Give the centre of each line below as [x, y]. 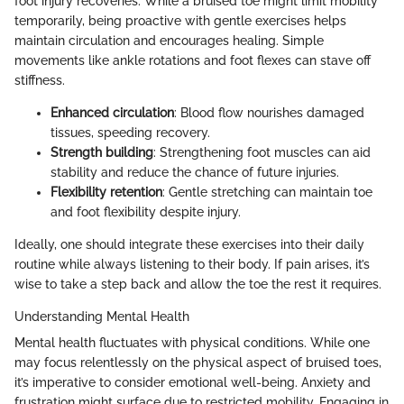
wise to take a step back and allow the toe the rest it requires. [198, 284]
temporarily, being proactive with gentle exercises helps [180, 20]
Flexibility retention [106, 192]
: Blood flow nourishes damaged [269, 112]
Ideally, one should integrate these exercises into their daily [189, 244]
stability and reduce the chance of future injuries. [195, 172]
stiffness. [40, 80]
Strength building [102, 152]
